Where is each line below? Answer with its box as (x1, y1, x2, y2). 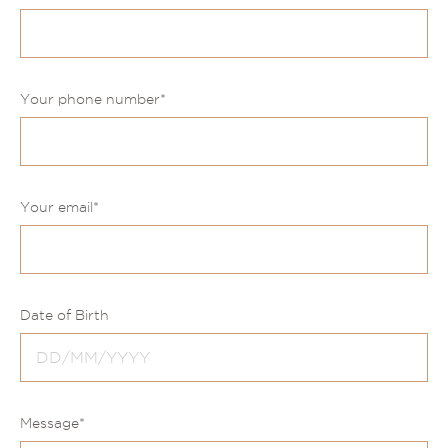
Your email (20, 198, 93, 215)
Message (20, 414, 79, 431)
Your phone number (20, 90, 160, 107)
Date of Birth (20, 306, 109, 323)
